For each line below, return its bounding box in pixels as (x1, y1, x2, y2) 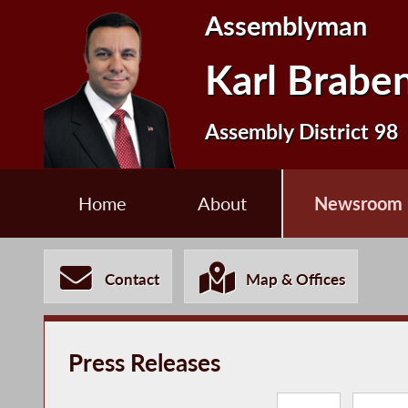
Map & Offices (246, 270, 346, 290)
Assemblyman (205, 9, 368, 41)
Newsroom (314, 193, 403, 215)
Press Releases (67, 347, 220, 377)
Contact (105, 270, 160, 290)
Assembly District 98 (205, 117, 399, 144)
